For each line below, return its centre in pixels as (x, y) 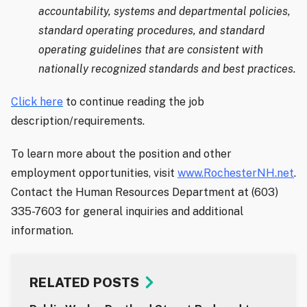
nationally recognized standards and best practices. (167, 69)
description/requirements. (78, 121)
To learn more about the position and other (121, 154)
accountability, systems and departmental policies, (164, 12)
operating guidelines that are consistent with (151, 50)
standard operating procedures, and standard (151, 31)
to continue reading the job (134, 102)
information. (42, 231)
